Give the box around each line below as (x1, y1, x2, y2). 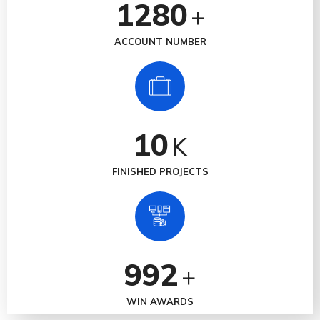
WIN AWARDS (126, 296, 194, 308)
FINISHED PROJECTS (111, 166, 209, 178)
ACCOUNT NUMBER (114, 36, 206, 48)
